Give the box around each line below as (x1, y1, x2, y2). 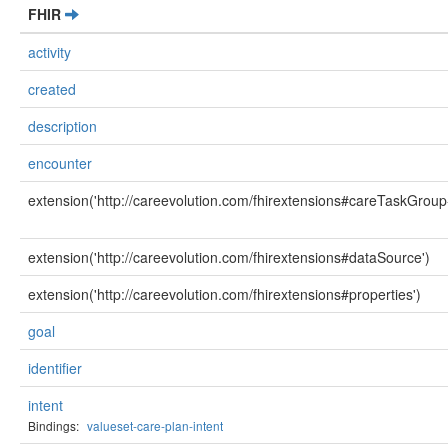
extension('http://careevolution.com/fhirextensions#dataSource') (28, 247, 430, 267)
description (28, 116, 97, 136)
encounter (28, 153, 92, 173)
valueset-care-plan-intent (87, 417, 223, 434)
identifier (28, 358, 82, 378)
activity (28, 42, 71, 62)
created (28, 79, 76, 99)
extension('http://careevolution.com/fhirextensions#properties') (28, 284, 421, 304)
